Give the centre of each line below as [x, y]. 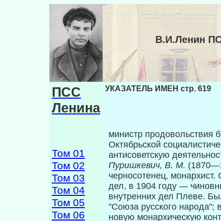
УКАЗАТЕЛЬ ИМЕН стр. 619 [158, 89]
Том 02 [68, 166]
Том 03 [68, 178]
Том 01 [68, 153]
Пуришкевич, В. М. [148, 166]
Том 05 [68, 203]
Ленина [76, 108]
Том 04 [68, 190]
